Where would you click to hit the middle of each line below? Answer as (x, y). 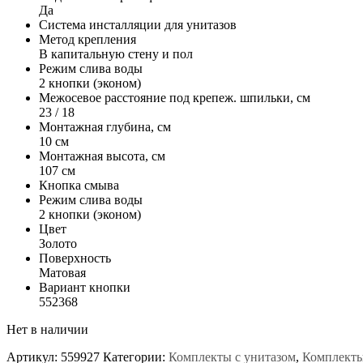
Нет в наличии (47, 329)
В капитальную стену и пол (116, 53)
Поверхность (75, 258)
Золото (58, 243)
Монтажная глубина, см (105, 126)
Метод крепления (88, 39)
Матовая (62, 272)
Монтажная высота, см (102, 156)
